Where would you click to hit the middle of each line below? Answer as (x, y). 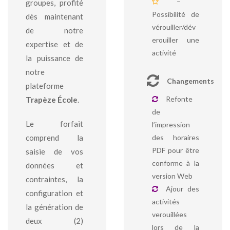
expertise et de (55, 44)
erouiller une (175, 40)
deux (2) (55, 221)
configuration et (55, 193)
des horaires (175, 137)
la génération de (55, 207)
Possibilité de (175, 14)
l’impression (171, 124)
